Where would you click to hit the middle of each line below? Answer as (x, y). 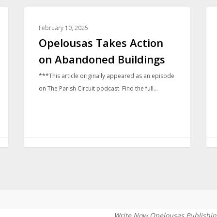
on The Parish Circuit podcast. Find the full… (99, 88)
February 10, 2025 (64, 28)
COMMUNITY (59, 22)
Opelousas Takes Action (101, 42)
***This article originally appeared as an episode (107, 76)
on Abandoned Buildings (102, 59)
